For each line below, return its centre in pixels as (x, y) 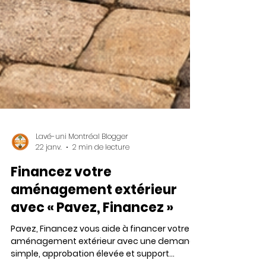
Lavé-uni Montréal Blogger (82, 178)
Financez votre (61, 213)
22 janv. (49, 189)
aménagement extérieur (94, 231)
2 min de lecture (101, 189)
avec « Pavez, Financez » (92, 249)
